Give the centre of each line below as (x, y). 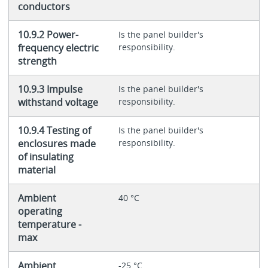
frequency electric (58, 48)
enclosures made (57, 143)
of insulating (45, 156)
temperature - (49, 224)
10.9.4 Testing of (54, 130)
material (36, 170)
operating (40, 211)
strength (37, 61)
